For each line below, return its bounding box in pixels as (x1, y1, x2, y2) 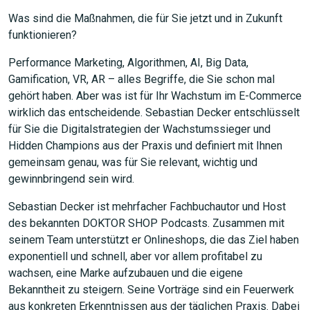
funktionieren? (8, 28, 77, 42)
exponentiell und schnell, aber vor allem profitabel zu (8, 250, 262, 263)
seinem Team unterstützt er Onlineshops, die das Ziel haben (8, 233, 299, 246)
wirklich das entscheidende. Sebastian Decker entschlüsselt (8, 106, 300, 119)
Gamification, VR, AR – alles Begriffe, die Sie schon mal (8, 73, 275, 86)
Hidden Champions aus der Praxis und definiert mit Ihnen (8, 139, 282, 152)
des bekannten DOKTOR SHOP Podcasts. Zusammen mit (8, 217, 284, 230)
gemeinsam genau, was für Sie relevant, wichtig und (8, 156, 257, 169)
